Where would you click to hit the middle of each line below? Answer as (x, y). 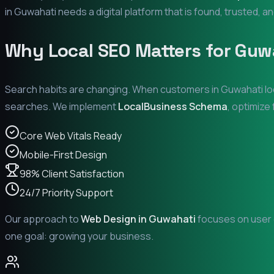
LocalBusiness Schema (173, 106)
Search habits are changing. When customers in (113, 89)
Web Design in (115, 219)
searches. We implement (61, 106)
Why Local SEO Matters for (120, 50)
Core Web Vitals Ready (71, 135)
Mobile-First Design (63, 154)
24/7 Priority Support (66, 192)
